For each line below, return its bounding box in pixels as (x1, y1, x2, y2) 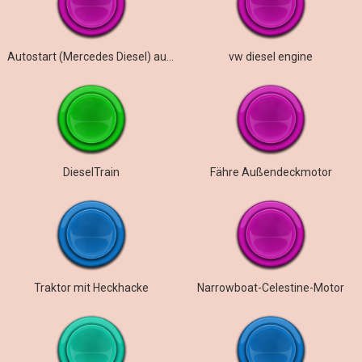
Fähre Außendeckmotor (209, 166, 332, 179)
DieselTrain (62, 166, 120, 179)
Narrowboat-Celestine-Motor (197, 281, 345, 294)
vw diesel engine (229, 50, 314, 63)
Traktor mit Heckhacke (33, 281, 149, 294)
